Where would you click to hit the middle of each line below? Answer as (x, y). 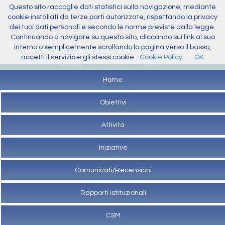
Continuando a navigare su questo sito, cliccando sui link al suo (113, 37)
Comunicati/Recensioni (113, 170)
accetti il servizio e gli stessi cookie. (78, 57)
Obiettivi (113, 102)
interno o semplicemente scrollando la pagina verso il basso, (113, 47)
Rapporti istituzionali (113, 193)
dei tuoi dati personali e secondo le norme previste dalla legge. (113, 27)
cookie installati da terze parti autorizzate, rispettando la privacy (113, 17)
